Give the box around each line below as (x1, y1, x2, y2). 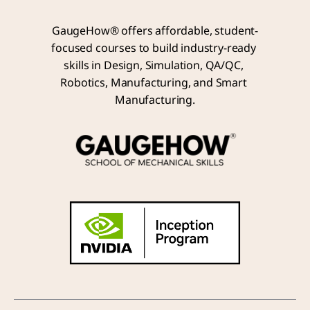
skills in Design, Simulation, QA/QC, (64, 57, 244, 74)
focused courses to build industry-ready (51, 40, 256, 57)
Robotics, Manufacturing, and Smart (60, 75, 247, 91)
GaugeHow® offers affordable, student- (51, 23, 259, 39)
